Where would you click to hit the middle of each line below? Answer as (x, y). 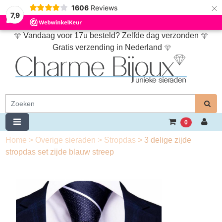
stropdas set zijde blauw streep (59, 152)
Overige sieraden (66, 140)
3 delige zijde (167, 140)
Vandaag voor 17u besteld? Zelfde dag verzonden (111, 35)
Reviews (104, 7)
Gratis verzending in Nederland (107, 47)
